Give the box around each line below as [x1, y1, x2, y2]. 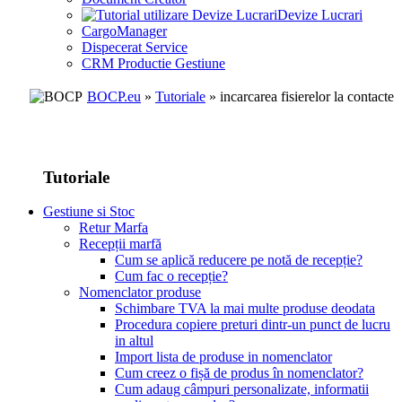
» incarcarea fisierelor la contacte [205, 89, 394, 104]
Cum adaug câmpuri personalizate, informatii [115, 381, 369, 398]
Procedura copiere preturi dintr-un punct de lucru [115, 317, 390, 333]
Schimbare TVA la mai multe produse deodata [115, 301, 375, 317]
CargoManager [82, 23, 167, 39]
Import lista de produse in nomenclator [115, 349, 332, 365]
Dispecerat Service [82, 39, 188, 56]
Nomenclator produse [79, 284, 201, 301]
